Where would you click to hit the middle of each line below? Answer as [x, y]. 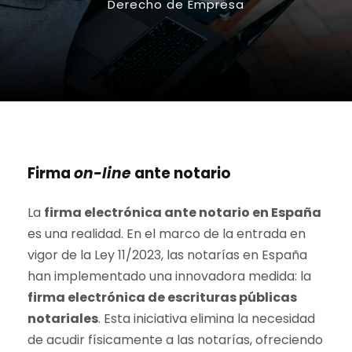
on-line [103, 173]
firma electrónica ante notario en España [183, 213]
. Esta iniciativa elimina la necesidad [207, 319]
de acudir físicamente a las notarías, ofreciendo [175, 340]
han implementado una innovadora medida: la [169, 276]
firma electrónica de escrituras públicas [162, 297]
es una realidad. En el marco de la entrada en [167, 234]
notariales [63, 319]
